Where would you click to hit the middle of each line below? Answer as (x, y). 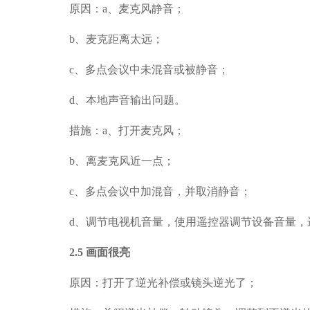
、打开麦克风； (146, 130)
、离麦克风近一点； (125, 161)
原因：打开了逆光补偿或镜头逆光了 (158, 283)
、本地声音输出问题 (125, 100)
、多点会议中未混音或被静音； (152, 70)
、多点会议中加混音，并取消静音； (163, 191)
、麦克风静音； (146, 9)
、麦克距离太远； (119, 39)
